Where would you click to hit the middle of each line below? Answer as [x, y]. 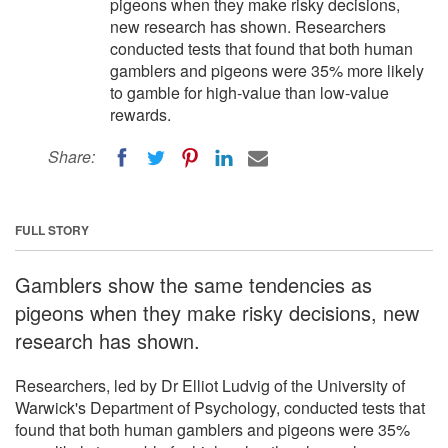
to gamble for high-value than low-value [249, 92]
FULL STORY [52, 229]
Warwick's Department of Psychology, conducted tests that [220, 407]
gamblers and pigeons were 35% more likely [267, 70]
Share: [71, 156]
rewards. [140, 114]
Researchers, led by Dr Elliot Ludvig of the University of [210, 385]
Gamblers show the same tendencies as [193, 284]
